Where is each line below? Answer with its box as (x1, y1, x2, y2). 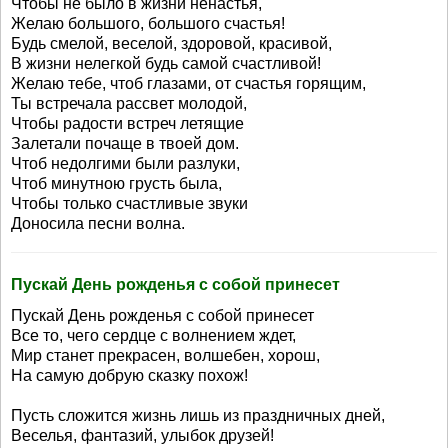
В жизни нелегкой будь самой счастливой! (11, 55, 321, 72)
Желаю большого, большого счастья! (11, 15, 285, 32)
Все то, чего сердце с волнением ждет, (11, 327, 296, 344)
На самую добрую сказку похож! (11, 367, 248, 384)
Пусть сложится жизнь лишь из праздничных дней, (11, 407, 385, 424)
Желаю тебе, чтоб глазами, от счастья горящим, (11, 75, 366, 92)
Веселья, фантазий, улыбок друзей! (11, 427, 274, 444)
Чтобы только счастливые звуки (11, 195, 248, 212)
